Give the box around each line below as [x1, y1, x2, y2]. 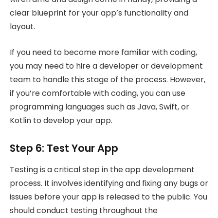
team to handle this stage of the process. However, [10, 73, 205, 85]
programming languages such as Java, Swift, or [10, 101, 189, 112]
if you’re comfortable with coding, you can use [10, 87, 185, 99]
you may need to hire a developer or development [10, 60, 203, 72]
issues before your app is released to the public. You [10, 191, 207, 203]
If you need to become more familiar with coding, [10, 46, 197, 58]
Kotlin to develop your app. [10, 114, 112, 126]
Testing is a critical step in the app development [10, 164, 195, 176]
